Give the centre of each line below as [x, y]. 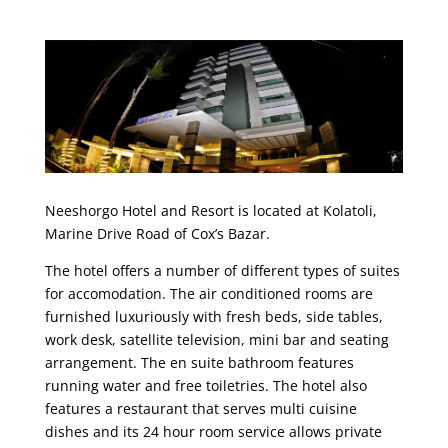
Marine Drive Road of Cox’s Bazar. [157, 234]
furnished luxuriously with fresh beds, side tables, [213, 317]
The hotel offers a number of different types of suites [222, 271]
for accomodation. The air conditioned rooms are [208, 294]
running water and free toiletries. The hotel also [205, 386]
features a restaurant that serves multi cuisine [200, 409]
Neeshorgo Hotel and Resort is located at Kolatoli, [210, 211]
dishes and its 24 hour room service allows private [213, 432]
